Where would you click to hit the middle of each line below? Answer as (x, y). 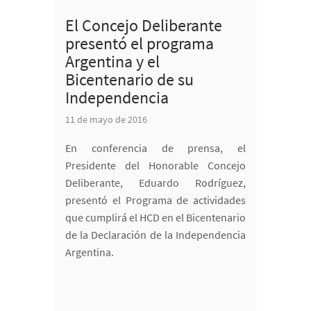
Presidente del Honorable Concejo (155, 166)
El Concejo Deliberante (144, 26)
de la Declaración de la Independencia (155, 235)
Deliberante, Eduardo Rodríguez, (155, 183)
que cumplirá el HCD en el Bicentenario (155, 218)
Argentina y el (112, 62)
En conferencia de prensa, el (155, 148)
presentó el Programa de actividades (155, 200)
